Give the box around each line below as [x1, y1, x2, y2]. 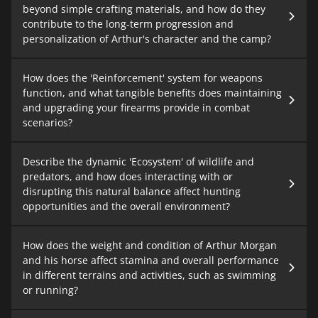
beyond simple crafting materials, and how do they [23, 2, 265, 16]
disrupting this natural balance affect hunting [23, 185, 241, 199]
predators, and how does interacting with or [23, 170, 233, 184]
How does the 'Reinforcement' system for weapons [23, 71, 263, 85]
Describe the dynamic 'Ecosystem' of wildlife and [23, 155, 254, 169]
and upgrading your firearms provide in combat [23, 101, 250, 115]
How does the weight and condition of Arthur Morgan [23, 238, 277, 253]
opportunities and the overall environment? [23, 199, 230, 214]
